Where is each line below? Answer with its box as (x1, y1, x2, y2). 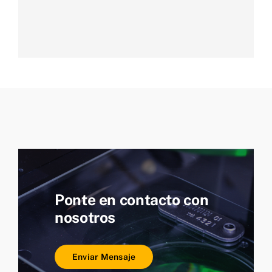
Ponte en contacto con (55, 191, 209, 209)
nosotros (55, 208, 116, 226)
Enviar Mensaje (72, 251, 136, 262)
